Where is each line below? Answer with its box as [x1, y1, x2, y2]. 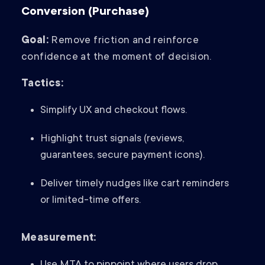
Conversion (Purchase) [21, 6, 149, 20]
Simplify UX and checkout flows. [40, 105, 187, 117]
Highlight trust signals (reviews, [40, 133, 184, 146]
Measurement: [21, 232, 96, 245]
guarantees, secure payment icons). [40, 150, 205, 162]
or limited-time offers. [40, 195, 141, 207]
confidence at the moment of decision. [21, 51, 212, 64]
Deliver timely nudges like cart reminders [40, 178, 229, 190]
